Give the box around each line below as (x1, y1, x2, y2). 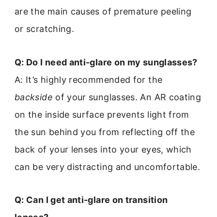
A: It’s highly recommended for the (15, 74, 163, 85)
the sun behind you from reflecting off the (15, 126, 195, 137)
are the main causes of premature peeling (15, 6, 192, 17)
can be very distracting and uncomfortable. (15, 161, 201, 172)
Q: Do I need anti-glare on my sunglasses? (15, 57, 198, 67)
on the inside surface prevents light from (15, 109, 189, 120)
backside (15, 92, 53, 102)
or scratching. (15, 24, 75, 34)
